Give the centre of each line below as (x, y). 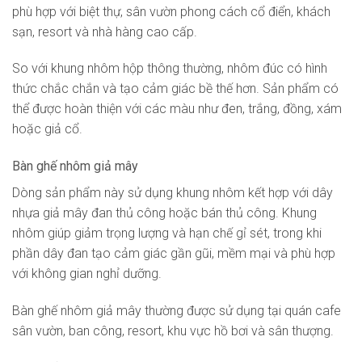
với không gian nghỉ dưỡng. (87, 274)
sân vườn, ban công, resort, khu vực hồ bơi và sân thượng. (173, 331)
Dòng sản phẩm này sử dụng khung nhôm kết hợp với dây (173, 193)
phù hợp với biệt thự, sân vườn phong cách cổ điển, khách (171, 11)
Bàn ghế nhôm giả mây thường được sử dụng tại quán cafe (177, 311)
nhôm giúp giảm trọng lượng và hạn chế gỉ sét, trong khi (167, 234)
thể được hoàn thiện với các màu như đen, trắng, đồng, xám (177, 109)
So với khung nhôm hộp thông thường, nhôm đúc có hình (170, 69)
